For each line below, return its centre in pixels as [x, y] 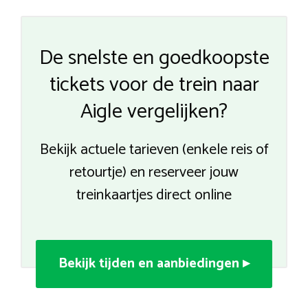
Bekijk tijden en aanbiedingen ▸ [154, 263]
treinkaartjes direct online [154, 195]
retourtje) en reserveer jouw [154, 172]
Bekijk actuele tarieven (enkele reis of [154, 150]
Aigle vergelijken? [154, 111]
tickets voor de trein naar [154, 85]
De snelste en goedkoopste [154, 58]
